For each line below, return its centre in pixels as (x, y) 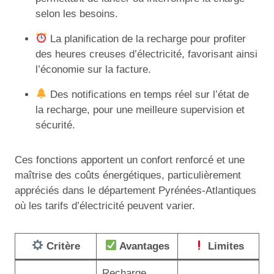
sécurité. (55, 125)
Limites (224, 246)
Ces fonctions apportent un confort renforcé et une (130, 160)
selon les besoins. (77, 13)
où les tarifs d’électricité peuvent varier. (105, 206)
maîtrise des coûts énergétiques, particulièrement (128, 175)
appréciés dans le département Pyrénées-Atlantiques (135, 190)
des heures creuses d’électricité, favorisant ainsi (146, 54)
